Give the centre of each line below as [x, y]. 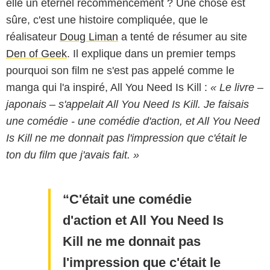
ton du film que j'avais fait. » [73, 155]
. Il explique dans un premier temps [151, 53]
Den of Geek [36, 53]
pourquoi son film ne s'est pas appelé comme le [120, 70]
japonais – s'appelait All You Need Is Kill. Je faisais [127, 104]
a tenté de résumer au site [183, 36]
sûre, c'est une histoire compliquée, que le [107, 20]
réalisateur [33, 36]
